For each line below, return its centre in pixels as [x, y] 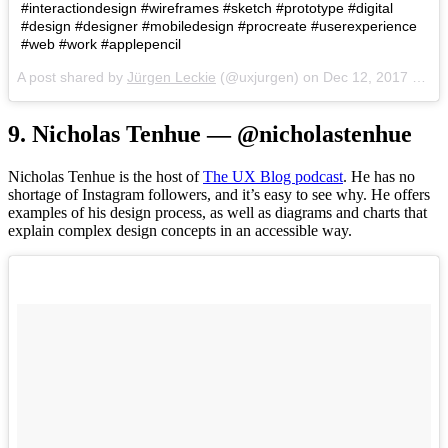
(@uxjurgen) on [269, 76]
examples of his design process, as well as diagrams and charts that [217, 212]
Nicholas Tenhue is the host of [105, 176]
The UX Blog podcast [273, 176]
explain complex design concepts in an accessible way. [180, 230]
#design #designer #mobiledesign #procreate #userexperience [219, 25]
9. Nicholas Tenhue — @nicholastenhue [210, 133]
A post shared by [72, 76]
